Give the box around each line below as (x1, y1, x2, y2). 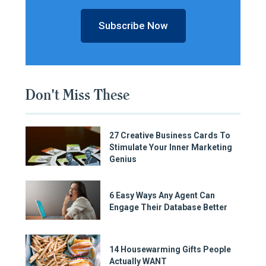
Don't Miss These (26, 86, 129, 104)
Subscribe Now (98, 20, 168, 32)
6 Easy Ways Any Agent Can (109, 191, 215, 201)
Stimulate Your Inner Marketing (109, 142, 232, 153)
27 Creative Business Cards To (109, 131, 230, 141)
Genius (109, 154, 137, 164)
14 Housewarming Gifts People (109, 245, 231, 255)
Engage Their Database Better (109, 202, 227, 213)
